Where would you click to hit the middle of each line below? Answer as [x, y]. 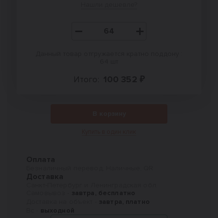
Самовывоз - [49, 193]
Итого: [86, 79]
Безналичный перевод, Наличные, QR [90, 168]
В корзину [109, 114]
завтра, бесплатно [103, 193]
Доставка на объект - [63, 202]
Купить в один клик [109, 132]
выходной [57, 210]
